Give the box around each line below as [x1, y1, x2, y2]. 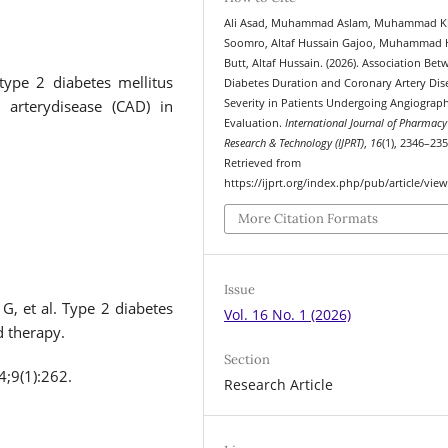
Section [224, 350, 271, 368]
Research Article [224, 374, 334, 394]
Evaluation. [224, 116, 286, 130]
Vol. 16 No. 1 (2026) [224, 304, 352, 324]
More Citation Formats [238, 209, 379, 227]
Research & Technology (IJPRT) [224, 136, 365, 150]
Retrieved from [224, 156, 302, 170]
